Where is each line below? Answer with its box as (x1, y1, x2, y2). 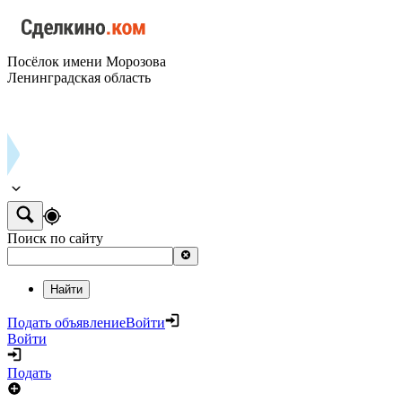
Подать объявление (7, 315, 126, 330)
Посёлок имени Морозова (7, 54, 166, 69)
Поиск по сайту (7, 231, 103, 246)
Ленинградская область (7, 70, 151, 85)
